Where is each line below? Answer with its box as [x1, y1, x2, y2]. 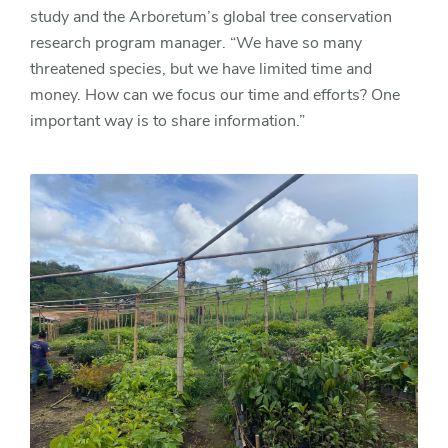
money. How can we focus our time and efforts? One [30, 84, 400, 106]
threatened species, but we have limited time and [30, 58, 372, 80]
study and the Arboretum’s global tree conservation [30, 6, 392, 28]
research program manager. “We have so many [30, 32, 362, 54]
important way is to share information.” [30, 110, 305, 132]
